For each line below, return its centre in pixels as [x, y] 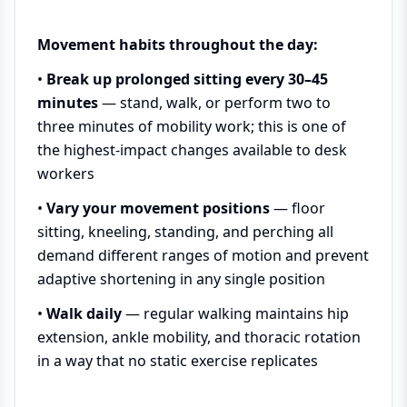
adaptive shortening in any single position [181, 279]
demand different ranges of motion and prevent [203, 255]
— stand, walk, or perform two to [214, 103]
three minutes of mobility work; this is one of [192, 126]
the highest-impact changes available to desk [192, 150]
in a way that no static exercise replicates [178, 361]
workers [66, 174]
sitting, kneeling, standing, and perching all [185, 232]
